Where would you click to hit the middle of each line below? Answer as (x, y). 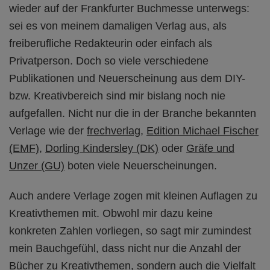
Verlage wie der (48, 131)
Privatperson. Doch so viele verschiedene (109, 61)
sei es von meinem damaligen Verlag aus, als (118, 26)
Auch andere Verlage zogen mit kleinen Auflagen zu (133, 196)
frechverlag (114, 131)
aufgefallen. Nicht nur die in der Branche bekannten (133, 114)
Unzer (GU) (37, 166)
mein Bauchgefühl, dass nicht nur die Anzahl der (125, 249)
